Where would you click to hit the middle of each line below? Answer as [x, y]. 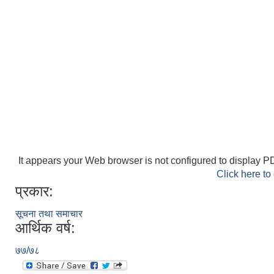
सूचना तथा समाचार [49, 214]
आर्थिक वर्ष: [45, 228]
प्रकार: [34, 191]
